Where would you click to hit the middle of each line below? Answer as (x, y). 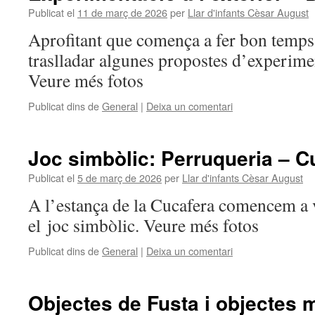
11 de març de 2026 (122, 12)
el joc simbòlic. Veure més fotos (143, 225)
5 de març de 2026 (120, 178)
